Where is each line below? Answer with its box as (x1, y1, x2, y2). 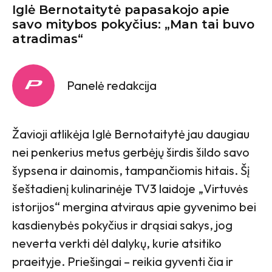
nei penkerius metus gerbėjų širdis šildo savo (12, 144, 250, 160)
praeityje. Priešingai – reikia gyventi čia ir (12, 254, 233, 270)
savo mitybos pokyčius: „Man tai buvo (12, 17, 254, 32)
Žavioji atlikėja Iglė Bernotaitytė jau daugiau (12, 126, 250, 142)
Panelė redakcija (67, 78, 157, 93)
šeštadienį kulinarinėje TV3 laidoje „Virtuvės (12, 181, 248, 197)
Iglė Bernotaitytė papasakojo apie (12, 2, 229, 18)
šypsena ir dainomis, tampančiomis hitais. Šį (12, 163, 250, 178)
